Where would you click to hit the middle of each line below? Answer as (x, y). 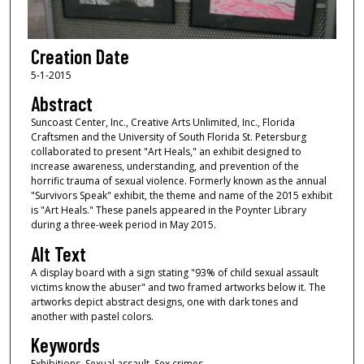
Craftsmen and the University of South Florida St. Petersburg (168, 137)
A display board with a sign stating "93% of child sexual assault (174, 272)
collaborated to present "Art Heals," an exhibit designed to (166, 152)
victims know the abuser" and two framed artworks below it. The (178, 287)
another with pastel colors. (92, 316)
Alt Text (58, 253)
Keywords (65, 345)
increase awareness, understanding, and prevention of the (165, 167)
